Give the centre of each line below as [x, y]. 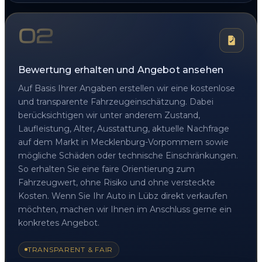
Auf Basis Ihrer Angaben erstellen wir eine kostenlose [127, 88]
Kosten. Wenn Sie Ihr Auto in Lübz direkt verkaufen [123, 196]
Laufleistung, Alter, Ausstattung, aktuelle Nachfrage [124, 128]
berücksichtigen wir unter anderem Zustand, [109, 115]
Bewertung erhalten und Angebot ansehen [121, 70]
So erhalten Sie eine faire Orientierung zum [106, 169]
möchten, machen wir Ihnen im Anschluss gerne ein [125, 209]
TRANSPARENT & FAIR [70, 249]
